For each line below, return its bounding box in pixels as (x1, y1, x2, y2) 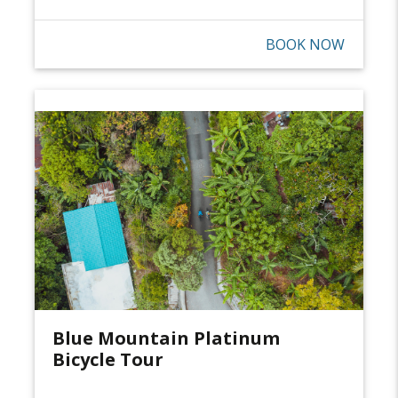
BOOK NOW (266, 34, 345, 54)
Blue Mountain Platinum (52, 325, 280, 350)
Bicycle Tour (52, 346, 163, 371)
